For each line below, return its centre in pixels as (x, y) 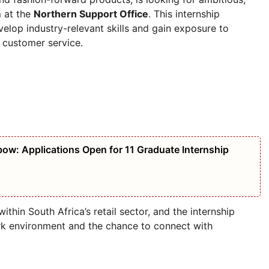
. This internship (184, 14)
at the (17, 14)
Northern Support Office (91, 14)
